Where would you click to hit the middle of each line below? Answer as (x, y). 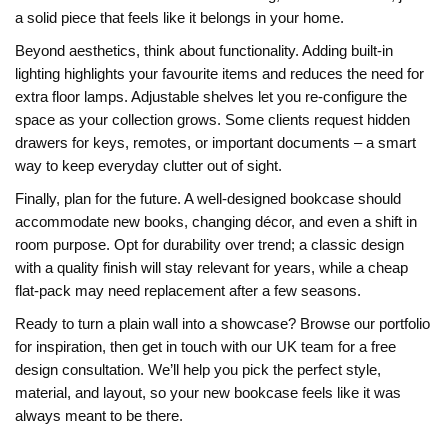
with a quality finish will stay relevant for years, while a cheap (211, 268)
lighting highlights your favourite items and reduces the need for (219, 74)
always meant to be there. (99, 416)
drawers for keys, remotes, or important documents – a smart (215, 143)
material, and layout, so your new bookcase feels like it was (208, 393)
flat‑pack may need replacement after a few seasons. (188, 291)
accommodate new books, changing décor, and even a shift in (216, 222)
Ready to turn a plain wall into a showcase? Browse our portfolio (222, 324)
